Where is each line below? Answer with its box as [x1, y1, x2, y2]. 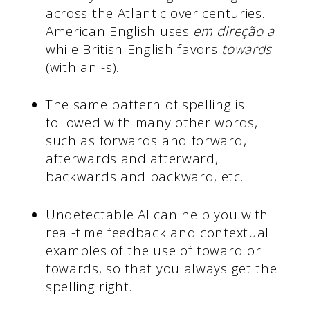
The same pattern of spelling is [45, 95, 245, 114]
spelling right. [45, 277, 132, 295]
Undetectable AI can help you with [45, 205, 269, 224]
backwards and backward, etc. [45, 167, 248, 186]
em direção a [193, 21, 275, 40]
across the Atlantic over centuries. [45, 3, 265, 22]
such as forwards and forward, [45, 131, 247, 150]
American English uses [45, 21, 194, 40]
